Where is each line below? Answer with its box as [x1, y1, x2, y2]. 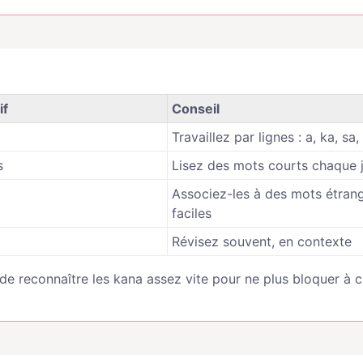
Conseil [172, 100, 220, 117]
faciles [172, 205, 211, 221]
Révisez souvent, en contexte [172, 233, 352, 250]
